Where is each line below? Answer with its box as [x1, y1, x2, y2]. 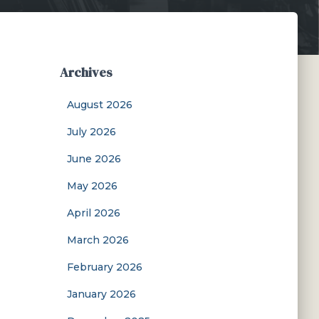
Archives [59, 63, 113, 81]
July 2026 [66, 125, 116, 138]
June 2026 [66, 152, 121, 165]
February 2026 [66, 261, 142, 273]
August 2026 [66, 98, 132, 111]
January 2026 [66, 288, 136, 300]
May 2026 [66, 179, 117, 192]
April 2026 [66, 206, 120, 219]
